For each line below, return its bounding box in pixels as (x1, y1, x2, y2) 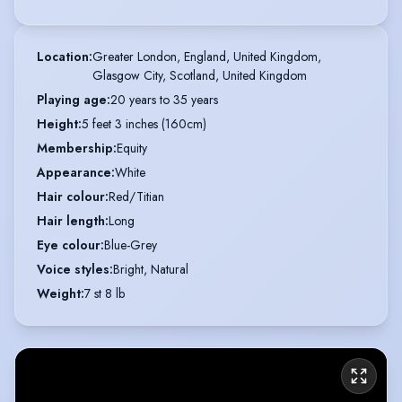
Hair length (37, 212, 105, 231)
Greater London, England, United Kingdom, (92, 48, 321, 66)
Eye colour (37, 236, 100, 255)
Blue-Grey (104, 236, 157, 255)
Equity (117, 139, 147, 158)
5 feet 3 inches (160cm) (82, 115, 206, 134)
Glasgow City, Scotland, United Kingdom (92, 66, 307, 85)
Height (37, 115, 78, 134)
